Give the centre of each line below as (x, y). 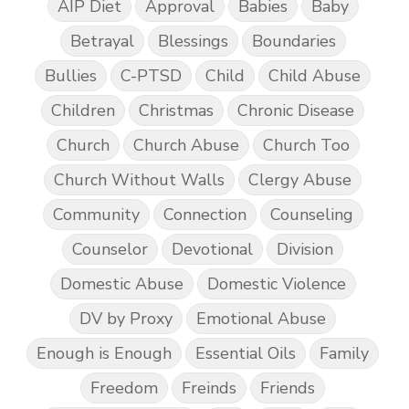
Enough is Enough (104, 354)
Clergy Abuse (300, 180)
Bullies (71, 76)
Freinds (209, 388)
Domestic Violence (276, 284)
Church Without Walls (139, 180)
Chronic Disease (296, 111)
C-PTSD (151, 76)
